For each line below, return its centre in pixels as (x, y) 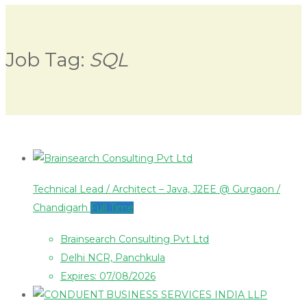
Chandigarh (62, 208)
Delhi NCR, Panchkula (113, 257)
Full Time (112, 208)
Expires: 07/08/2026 (108, 276)
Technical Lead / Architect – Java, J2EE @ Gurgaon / (157, 189)
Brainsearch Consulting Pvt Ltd (135, 239)
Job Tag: (47, 59)
